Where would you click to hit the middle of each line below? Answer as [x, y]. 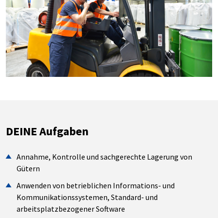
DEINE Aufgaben [47, 131]
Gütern [28, 168]
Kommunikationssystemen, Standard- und [87, 197]
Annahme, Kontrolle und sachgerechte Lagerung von [105, 156]
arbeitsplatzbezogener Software [71, 209]
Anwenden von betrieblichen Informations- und [96, 186]
